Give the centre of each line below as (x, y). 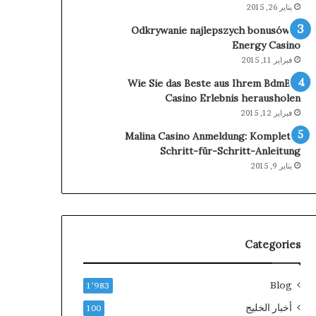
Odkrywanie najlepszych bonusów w (215, 30)
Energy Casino (266, 45)
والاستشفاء (62, 18)
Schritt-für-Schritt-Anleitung (230, 151)
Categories (272, 244)
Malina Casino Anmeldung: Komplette (212, 136)
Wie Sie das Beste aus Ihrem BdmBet (214, 83)
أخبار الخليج (268, 307)
